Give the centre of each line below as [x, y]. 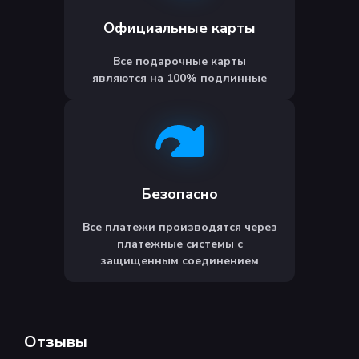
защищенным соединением [179, 261]
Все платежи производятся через [179, 228]
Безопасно [179, 194]
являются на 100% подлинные [179, 79]
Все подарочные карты [179, 62]
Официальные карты [179, 28]
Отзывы [56, 342]
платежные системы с [179, 244]
